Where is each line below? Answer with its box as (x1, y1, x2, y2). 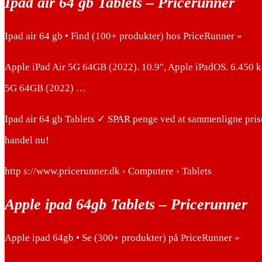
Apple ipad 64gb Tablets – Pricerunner (5, 196, 247, 213)
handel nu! (5, 134, 49, 146)
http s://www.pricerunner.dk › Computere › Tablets (5, 165, 212, 177)
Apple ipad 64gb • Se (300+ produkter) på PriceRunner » (5, 232, 240, 244)
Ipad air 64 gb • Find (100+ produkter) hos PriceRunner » (5, 30, 242, 42)
